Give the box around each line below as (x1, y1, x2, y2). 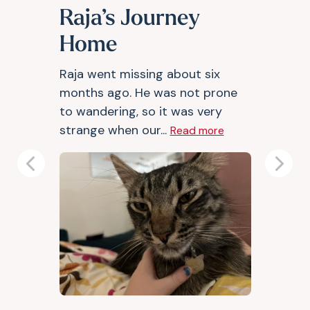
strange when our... (59, 122, 170, 138)
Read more (170, 123, 224, 138)
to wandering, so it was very (59, 103, 222, 120)
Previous (30, 163, 79, 180)
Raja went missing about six (59, 66, 220, 82)
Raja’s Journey (59, 8, 200, 30)
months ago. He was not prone (59, 84, 237, 101)
